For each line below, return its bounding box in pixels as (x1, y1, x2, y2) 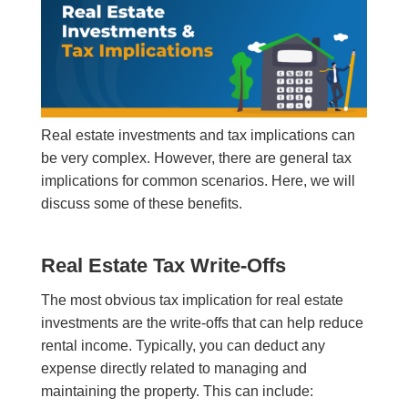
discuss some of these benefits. (40, 196, 246, 212)
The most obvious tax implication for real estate (40, 292, 343, 309)
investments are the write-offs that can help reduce (40, 315, 363, 331)
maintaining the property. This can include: (40, 383, 317, 400)
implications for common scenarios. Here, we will (40, 173, 355, 189)
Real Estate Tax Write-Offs (40, 254, 286, 278)
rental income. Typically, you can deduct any (40, 338, 325, 354)
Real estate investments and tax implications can (40, 127, 355, 144)
